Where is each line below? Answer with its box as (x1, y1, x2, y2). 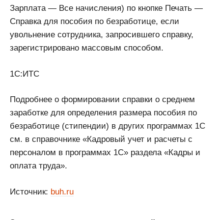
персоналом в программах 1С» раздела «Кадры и (10, 148, 200, 158)
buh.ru (51, 187, 74, 196)
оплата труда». (10, 161, 67, 171)
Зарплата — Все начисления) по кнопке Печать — (10, 3, 203, 13)
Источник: (10, 187, 51, 196)
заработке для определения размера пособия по (10, 108, 197, 118)
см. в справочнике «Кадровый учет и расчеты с (10, 135, 192, 144)
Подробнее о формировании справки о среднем (10, 95, 195, 105)
